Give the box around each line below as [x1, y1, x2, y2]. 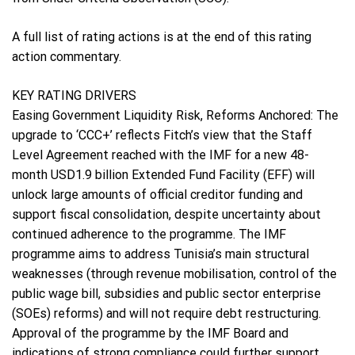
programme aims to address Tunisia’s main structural [12, 246, 309, 262]
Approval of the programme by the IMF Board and [12, 326, 288, 342]
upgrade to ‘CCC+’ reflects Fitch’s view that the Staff [12, 128, 312, 143]
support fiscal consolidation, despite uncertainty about [12, 207, 321, 223]
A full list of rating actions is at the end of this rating [12, 29, 311, 45]
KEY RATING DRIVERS [12, 88, 136, 104]
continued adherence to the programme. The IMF [12, 227, 286, 242]
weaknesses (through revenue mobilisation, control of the [12, 266, 337, 282]
